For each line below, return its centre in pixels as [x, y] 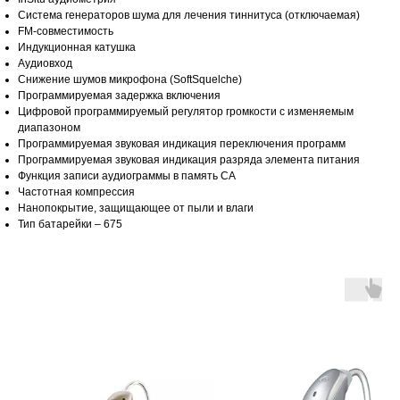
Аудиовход [45, 64]
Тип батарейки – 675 [70, 225]
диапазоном [49, 128]
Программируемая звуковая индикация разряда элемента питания [189, 160]
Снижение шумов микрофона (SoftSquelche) [130, 80]
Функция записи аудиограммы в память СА [127, 176]
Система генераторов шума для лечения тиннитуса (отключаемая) [189, 16]
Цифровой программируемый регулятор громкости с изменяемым [186, 112]
